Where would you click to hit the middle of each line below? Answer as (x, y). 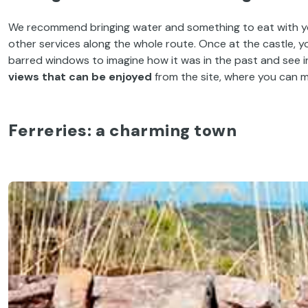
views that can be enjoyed (80, 76)
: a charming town (162, 130)
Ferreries (48, 130)
